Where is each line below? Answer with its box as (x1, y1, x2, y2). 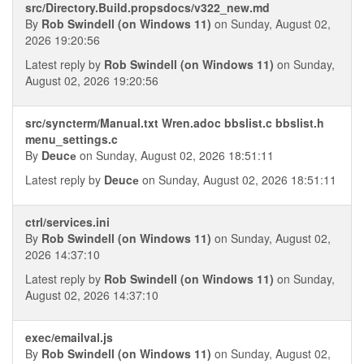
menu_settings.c (25, 131, 118, 147)
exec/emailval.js (25, 329, 113, 345)
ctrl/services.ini (25, 214, 110, 230)
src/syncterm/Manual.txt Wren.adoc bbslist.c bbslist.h (25, 115, 324, 131)
